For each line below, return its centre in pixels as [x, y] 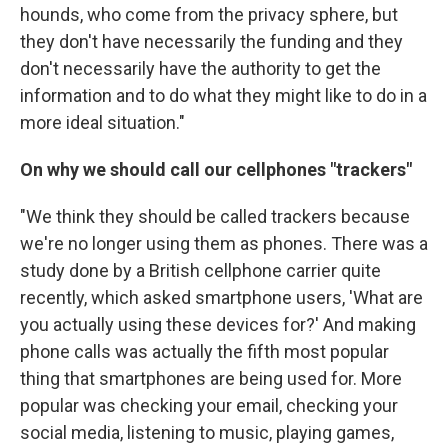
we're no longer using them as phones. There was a [224, 243]
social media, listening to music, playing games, [207, 432]
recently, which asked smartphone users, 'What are [221, 297]
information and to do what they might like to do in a [223, 95]
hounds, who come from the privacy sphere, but [209, 14]
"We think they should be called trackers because [215, 216]
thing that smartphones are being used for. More [211, 378]
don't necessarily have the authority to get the [200, 68]
